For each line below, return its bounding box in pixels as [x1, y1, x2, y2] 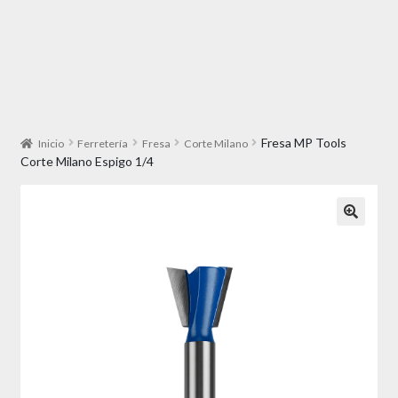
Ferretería [77, 136, 129, 150]
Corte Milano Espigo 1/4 [20, 153, 154, 169]
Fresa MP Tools [260, 134, 346, 150]
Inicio [38, 136, 65, 150]
